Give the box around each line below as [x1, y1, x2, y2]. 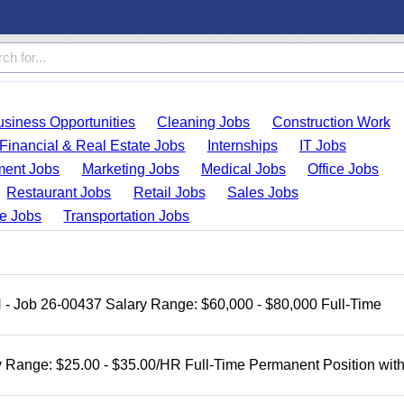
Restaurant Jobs [6, 185, 112, 200]
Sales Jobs [226, 185, 298, 200]
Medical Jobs [200, 161, 286, 177]
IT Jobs [298, 138, 346, 153]
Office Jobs [308, 161, 380, 177]
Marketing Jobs [81, 161, 179, 177]
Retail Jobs [133, 185, 206, 200]
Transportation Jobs [63, 208, 190, 224]
